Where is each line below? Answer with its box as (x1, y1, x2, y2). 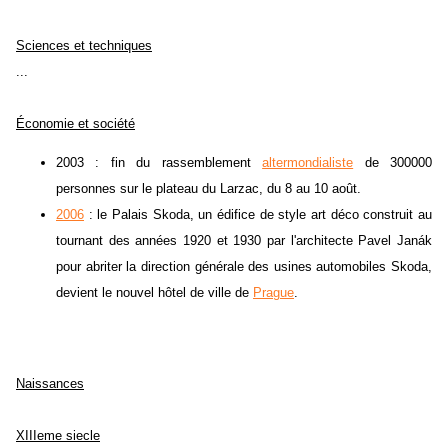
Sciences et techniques (16, 38, 152, 54)
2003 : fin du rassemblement (56, 155, 263, 171)
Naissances (16, 376, 84, 392)
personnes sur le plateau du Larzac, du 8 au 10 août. (56, 181, 361, 197)
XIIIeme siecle (16, 428, 100, 444)
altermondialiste (262, 155, 354, 171)
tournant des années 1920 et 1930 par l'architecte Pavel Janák (56, 233, 432, 249)
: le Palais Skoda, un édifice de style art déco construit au (84, 207, 432, 223)
